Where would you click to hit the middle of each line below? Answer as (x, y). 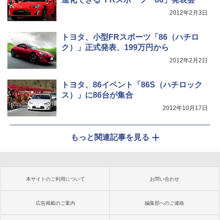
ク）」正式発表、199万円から (115, 48)
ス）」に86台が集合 (97, 95)
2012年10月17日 (185, 108)
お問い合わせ (165, 179)
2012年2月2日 (189, 61)
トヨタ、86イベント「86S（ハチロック (132, 85)
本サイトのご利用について (55, 179)
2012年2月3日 (189, 13)
